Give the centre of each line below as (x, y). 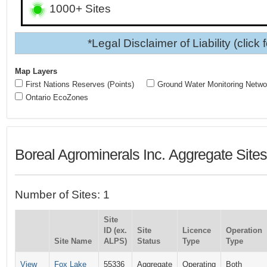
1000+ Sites (78, 8)
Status (148, 241)
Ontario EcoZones (57, 97)
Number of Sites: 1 (62, 195)
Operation (244, 230)
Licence (196, 230)
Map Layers (36, 71)
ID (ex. (115, 230)
